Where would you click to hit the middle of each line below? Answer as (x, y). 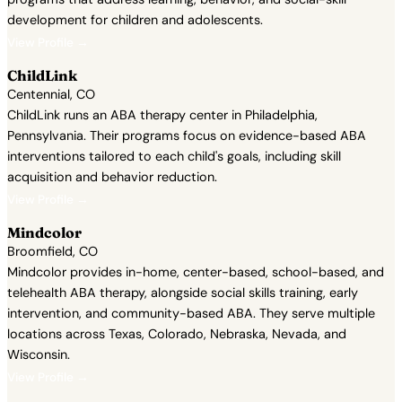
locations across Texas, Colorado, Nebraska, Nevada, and (177, 334)
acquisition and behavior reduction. (112, 177)
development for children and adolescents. (135, 20)
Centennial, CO (51, 94)
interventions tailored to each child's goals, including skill (174, 156)
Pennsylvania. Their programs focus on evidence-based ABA (187, 135)
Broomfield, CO (52, 251)
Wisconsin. (39, 354)
